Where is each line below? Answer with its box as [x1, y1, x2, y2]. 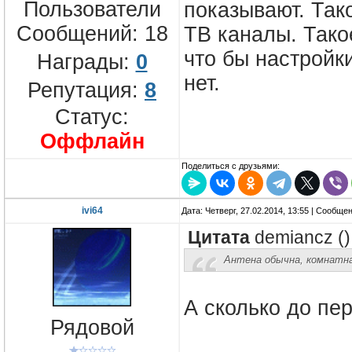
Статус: [55, 104, 129, 129]
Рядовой [49, 316, 134, 340]
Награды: [36, 49, 136, 74]
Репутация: [27, 78, 145, 102]
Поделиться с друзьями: [181, 161, 280, 171]
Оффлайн [39, 129, 145, 153]
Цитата [188, 228, 250, 248]
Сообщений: [16, 21, 145, 46]
